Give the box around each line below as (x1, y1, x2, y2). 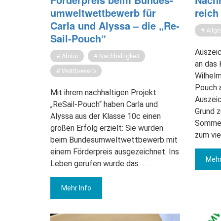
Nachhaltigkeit (99, 52, 140, 60)
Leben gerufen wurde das (50, 159, 139, 169)
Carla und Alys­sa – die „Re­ (50, 18, 180, 33)
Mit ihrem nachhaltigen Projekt (50, 88, 156, 98)
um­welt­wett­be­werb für (50, 5, 156, 20)
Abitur (62, 52, 78, 60)
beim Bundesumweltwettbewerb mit (50, 135, 178, 145)
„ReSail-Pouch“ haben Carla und (50, 100, 158, 110)
